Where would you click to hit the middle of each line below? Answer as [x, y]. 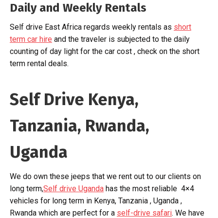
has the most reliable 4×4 [149, 188]
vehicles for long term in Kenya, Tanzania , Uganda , [96, 200]
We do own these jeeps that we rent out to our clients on [105, 176]
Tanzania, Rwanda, [80, 126]
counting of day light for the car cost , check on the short [105, 51]
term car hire [31, 39]
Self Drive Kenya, [74, 99]
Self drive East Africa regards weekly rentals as [92, 27]
